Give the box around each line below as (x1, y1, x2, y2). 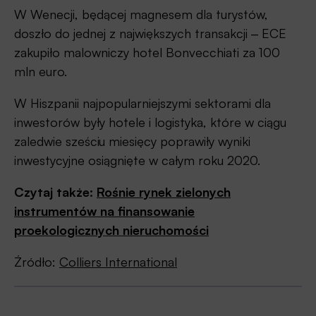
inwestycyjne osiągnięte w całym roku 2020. (14, 152, 260, 169)
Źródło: (14, 254, 59, 270)
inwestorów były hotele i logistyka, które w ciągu (14, 114, 286, 130)
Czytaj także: (14, 184, 97, 200)
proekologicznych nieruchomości (14, 222, 209, 238)
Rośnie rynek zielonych (97, 184, 231, 200)
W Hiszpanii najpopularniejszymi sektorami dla (14, 95, 271, 111)
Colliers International (59, 254, 177, 270)
